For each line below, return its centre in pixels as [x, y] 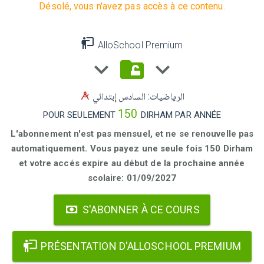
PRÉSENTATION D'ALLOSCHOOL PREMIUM [140, 246]
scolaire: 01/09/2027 [132, 178]
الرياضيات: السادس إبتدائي [138, 97]
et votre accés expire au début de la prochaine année [132, 164]
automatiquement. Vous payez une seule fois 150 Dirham [132, 149]
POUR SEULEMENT [80, 115]
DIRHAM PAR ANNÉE [181, 115]
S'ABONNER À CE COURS [140, 210]
